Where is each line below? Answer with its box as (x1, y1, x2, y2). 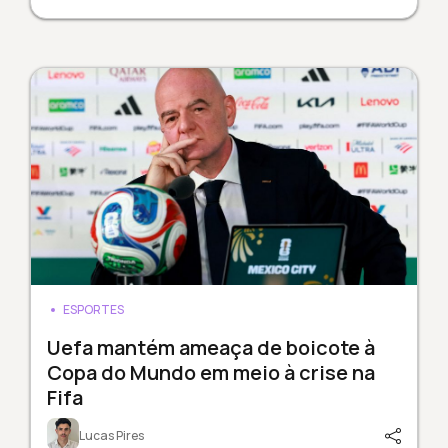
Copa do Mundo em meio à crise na (46, 359, 375, 387)
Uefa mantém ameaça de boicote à (46, 334, 375, 362)
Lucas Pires (78, 427, 144, 445)
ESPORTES (62, 301, 124, 319)
